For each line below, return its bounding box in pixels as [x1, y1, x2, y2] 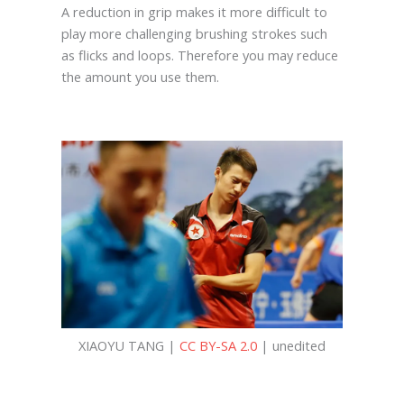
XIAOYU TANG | [78, 336, 179, 355]
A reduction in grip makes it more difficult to [60, 2, 327, 21]
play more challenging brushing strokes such [60, 23, 327, 42]
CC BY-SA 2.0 [179, 336, 257, 355]
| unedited [257, 336, 326, 355]
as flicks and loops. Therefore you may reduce [60, 45, 338, 64]
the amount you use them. [60, 67, 219, 86]
